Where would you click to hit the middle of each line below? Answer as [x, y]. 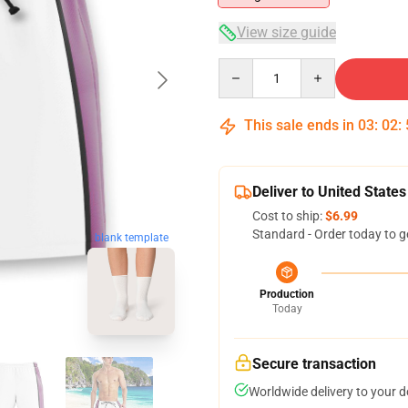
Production [287, 294]
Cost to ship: [289, 216]
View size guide [286, 32]
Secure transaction [314, 364]
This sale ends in [299, 125]
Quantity [243, 66]
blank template [131, 238]
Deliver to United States [329, 192]
